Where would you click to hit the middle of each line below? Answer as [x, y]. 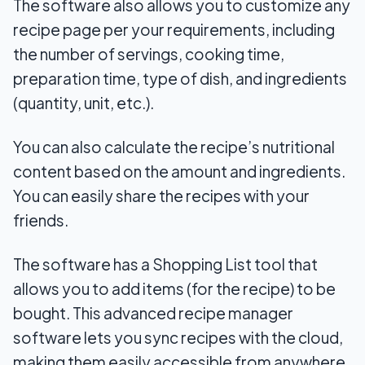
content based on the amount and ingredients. [179, 172]
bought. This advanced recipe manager [153, 313]
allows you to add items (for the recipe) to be [174, 289]
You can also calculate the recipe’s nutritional [174, 147]
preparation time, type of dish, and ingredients [180, 79]
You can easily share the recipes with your [161, 196]
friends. [41, 220]
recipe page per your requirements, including [174, 30]
